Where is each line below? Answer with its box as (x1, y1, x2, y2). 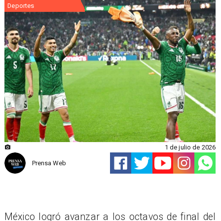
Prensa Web (32, 159, 66, 167)
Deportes (7, 2, 35, 10)
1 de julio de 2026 (164, 143, 216, 151)
